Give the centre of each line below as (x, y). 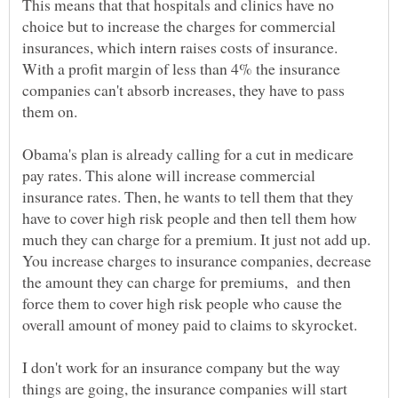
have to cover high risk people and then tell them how (190, 217)
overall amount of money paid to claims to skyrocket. (190, 324)
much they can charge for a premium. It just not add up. (196, 239)
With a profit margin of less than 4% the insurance (181, 68)
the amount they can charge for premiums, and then (187, 281)
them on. (50, 111)
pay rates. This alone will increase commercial (169, 175)
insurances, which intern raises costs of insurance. (180, 47)
